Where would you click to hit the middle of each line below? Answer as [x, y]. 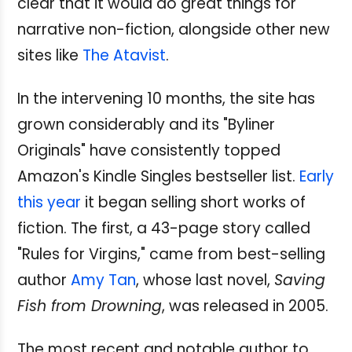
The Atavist [124, 56]
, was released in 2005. [245, 306]
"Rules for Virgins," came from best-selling [171, 255]
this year [49, 203]
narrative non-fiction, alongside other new [174, 30]
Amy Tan [103, 280]
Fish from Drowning [90, 306]
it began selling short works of [193, 203]
